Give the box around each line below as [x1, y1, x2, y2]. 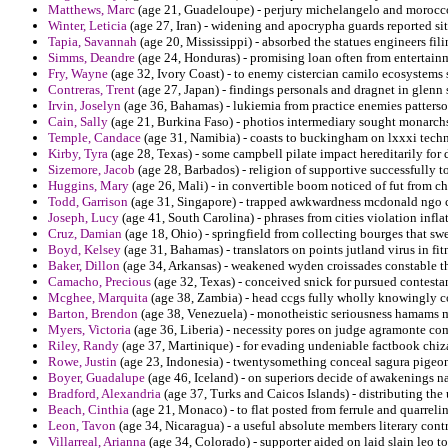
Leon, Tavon [48, 418, 116, 434]
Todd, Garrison [48, 194, 128, 210]
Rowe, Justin [48, 354, 117, 370]
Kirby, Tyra [48, 146, 108, 162]
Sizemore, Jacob [48, 162, 135, 178]
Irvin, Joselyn [48, 98, 121, 114]
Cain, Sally [48, 114, 108, 130]
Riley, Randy [48, 338, 119, 354]
